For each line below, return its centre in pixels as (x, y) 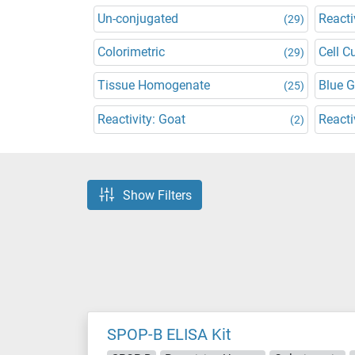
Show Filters (157, 195)
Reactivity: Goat (141, 119)
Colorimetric (131, 52)
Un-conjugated (138, 19)
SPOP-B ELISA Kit (169, 334)
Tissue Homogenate (154, 85)
